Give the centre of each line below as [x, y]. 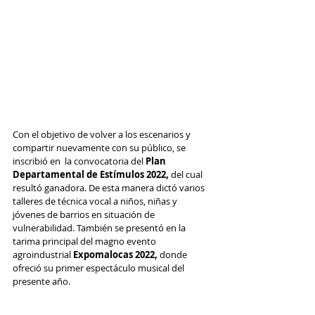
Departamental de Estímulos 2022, [92, 174]
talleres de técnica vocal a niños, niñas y [96, 201]
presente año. [41, 281]
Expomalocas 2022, [115, 254]
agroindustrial [43, 254]
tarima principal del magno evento [85, 241]
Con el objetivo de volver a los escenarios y [103, 134]
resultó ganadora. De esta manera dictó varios [110, 187]
